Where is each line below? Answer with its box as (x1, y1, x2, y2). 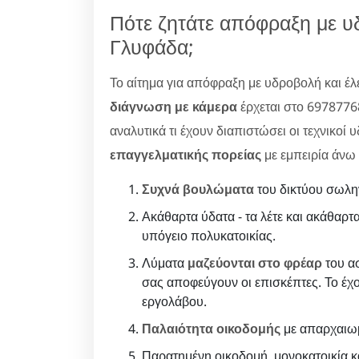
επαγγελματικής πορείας (110, 145, 261, 163)
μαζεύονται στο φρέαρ (188, 253, 322, 272)
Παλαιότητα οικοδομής (142, 319, 280, 337)
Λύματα (142, 253, 188, 272)
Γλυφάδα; (110, 32, 194, 60)
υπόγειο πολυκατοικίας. (142, 226, 276, 244)
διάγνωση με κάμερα (110, 97, 237, 115)
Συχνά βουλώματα (142, 179, 254, 198)
